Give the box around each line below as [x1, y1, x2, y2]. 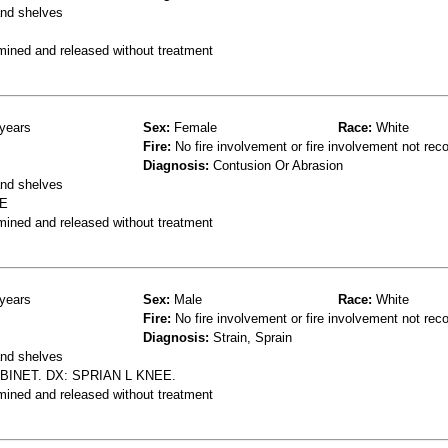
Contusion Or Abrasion [209, 157, 343, 173]
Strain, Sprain [209, 329, 292, 345]
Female [170, 119, 217, 135]
